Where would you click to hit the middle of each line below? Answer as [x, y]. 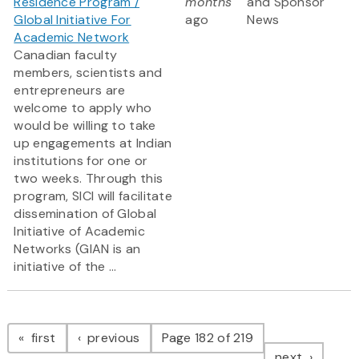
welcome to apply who [83, 108]
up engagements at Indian [93, 143]
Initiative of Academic [79, 232]
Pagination [71, 322]
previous [112, 338]
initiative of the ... [65, 267]
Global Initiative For [73, 20]
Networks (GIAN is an [77, 249]
